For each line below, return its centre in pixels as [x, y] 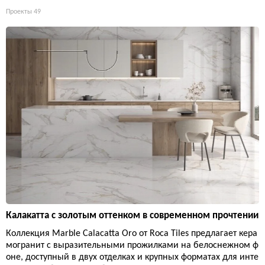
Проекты [19, 12]
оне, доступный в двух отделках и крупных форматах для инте [132, 257]
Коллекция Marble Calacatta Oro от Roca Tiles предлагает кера [132, 233]
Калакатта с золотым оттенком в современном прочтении [132, 215]
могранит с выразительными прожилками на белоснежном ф [132, 245]
